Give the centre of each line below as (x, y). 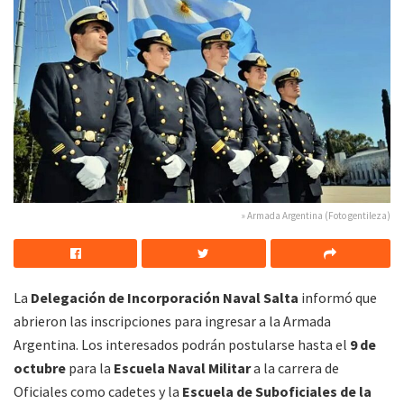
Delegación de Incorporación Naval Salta (166, 298)
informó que (339, 298)
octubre (40, 368)
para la (90, 368)
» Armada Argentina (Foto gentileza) (316, 216)
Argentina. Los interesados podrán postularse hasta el (182, 345)
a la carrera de (295, 368)
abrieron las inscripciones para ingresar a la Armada (172, 321)
